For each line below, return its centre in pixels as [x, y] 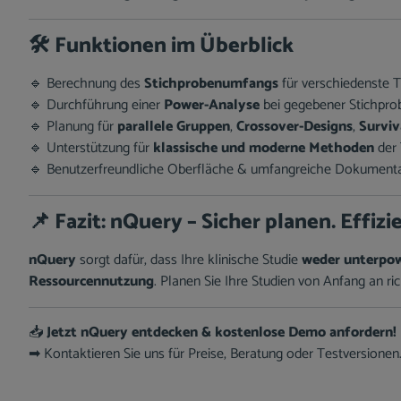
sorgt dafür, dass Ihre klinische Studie [189, 260]
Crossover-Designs [294, 127]
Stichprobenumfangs [211, 84]
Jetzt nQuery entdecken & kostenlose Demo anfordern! [222, 333]
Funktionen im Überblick [174, 46]
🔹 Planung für [73, 127]
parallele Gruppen [174, 127]
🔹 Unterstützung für [91, 148]
